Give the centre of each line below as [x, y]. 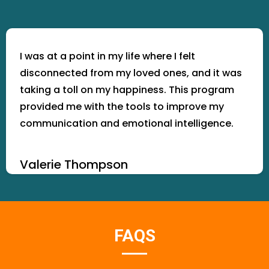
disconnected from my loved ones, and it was [131, 73]
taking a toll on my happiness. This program [127, 90]
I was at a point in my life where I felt [107, 56]
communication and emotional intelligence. [127, 123]
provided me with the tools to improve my [122, 107]
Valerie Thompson [74, 165]
